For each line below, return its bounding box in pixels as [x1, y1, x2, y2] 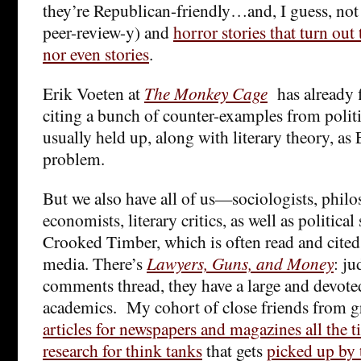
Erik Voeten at [43, 81, 144, 105]
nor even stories [43, 41, 149, 65]
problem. [43, 146, 105, 170]
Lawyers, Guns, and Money [147, 251, 334, 275]
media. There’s [43, 251, 147, 275]
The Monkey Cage [144, 81, 268, 105]
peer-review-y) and [43, 19, 173, 44]
